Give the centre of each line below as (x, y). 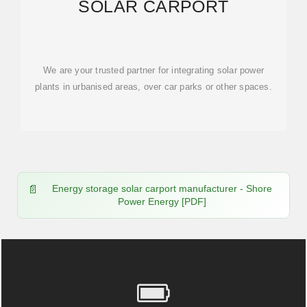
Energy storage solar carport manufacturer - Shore (162, 188)
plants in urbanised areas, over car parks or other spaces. (153, 87)
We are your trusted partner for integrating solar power (153, 70)
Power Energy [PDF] (162, 201)
